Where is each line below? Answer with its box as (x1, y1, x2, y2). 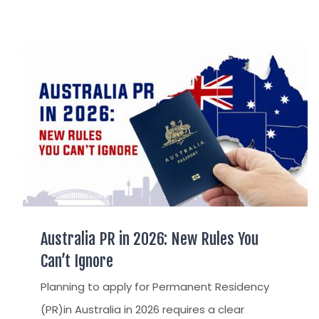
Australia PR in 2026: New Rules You (41, 229, 258, 249)
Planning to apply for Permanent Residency (41, 279, 269, 294)
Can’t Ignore (41, 251, 113, 271)
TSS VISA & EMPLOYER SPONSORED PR (47, 23, 234, 37)
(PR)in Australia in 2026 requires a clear (41, 302, 244, 317)
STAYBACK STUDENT (47, 51, 147, 65)
